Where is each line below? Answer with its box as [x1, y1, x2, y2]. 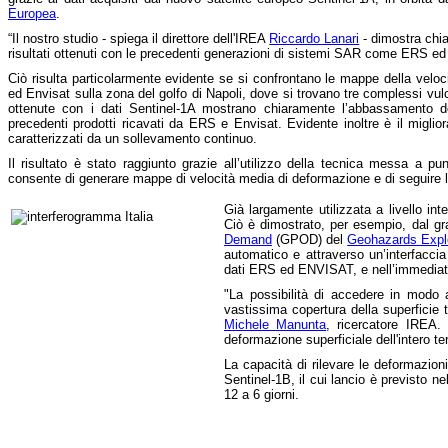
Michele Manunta [224, 316, 327, 332]
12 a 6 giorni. [224, 386, 299, 402]
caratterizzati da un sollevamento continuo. [8, 130, 257, 146]
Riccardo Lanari [269, 30, 360, 46]
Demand [224, 231, 272, 247]
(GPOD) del [272, 231, 348, 247]
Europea [8, 5, 56, 21]
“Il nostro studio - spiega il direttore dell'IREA [8, 30, 270, 46]
